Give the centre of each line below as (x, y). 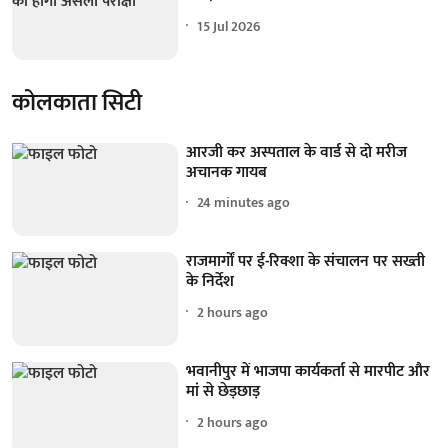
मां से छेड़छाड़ (223, 392)
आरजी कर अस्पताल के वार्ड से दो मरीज (297, 152)
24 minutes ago (244, 203)
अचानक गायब (227, 172)
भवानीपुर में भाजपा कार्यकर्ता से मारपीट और (308, 372)
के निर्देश (210, 282)
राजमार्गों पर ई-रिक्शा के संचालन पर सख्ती (306, 262)
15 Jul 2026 (229, 26)
